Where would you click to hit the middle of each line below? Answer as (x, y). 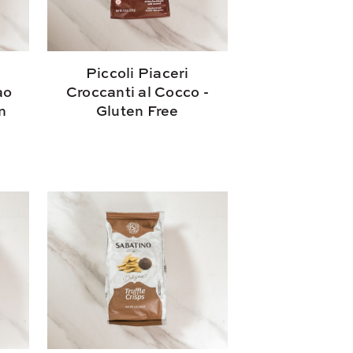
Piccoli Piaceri (137, 72)
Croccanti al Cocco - (137, 91)
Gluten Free (137, 110)
